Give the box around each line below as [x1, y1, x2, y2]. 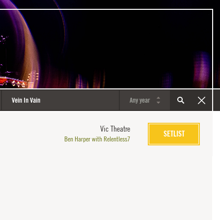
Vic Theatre [100, 124, 131, 133]
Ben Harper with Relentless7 [64, 135, 131, 143]
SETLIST [163, 129, 185, 138]
